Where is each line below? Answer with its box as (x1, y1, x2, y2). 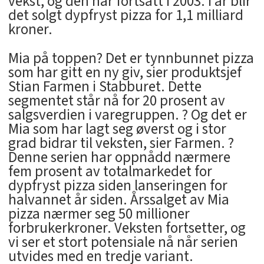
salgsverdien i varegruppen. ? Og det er (8, 104, 247, 126)
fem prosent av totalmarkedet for (8, 161, 212, 183)
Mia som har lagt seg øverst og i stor (8, 118, 226, 140)
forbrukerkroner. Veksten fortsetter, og (8, 217, 246, 239)
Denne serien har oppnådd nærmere (8, 147, 230, 169)
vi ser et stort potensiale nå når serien (8, 232, 238, 253)
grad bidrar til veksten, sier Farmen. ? (8, 133, 234, 154)
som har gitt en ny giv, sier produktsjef (8, 62, 242, 84)
